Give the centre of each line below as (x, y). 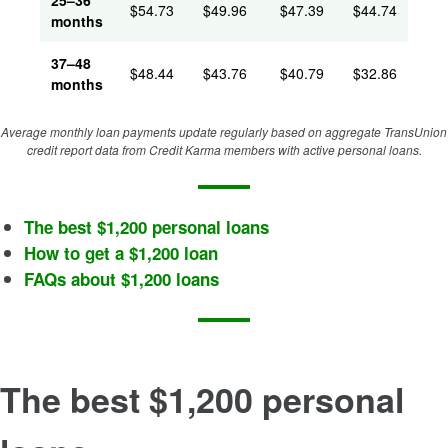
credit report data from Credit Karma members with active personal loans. (224, 149)
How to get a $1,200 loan (121, 253)
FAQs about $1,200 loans (121, 279)
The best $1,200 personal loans (146, 227)
